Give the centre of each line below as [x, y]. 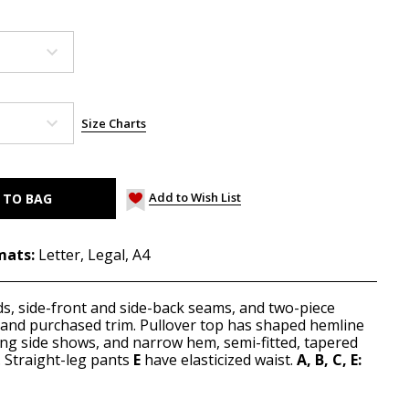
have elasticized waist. [219, 360]
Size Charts [114, 124]
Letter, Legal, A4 [94, 255]
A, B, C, [322, 360]
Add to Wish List [195, 198]
